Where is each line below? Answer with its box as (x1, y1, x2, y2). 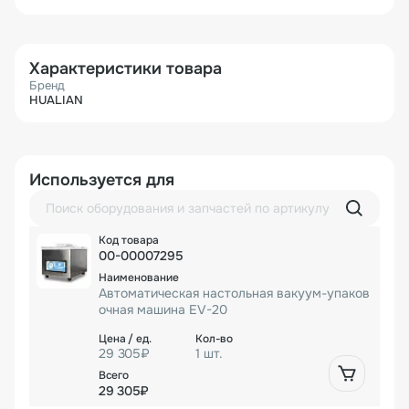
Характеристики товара (29, 58, 222, 79)
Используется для (29, 170, 174, 191)
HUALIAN (29, 92, 83, 109)
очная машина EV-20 (99, 301, 227, 319)
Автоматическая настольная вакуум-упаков (99, 285, 370, 302)
